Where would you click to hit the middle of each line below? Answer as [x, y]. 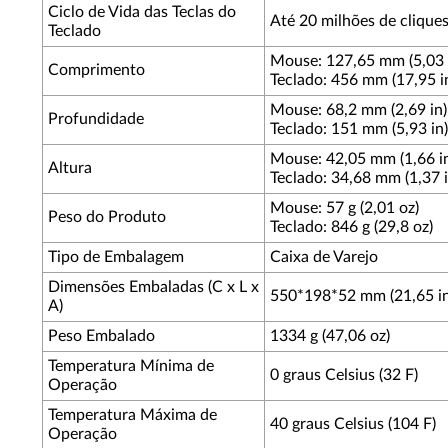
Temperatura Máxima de [132, 415]
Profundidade [96, 119]
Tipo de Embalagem [116, 257]
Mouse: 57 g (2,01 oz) [344, 208]
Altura [70, 168]
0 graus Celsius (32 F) [344, 375]
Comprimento [96, 70]
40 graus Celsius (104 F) [353, 424]
